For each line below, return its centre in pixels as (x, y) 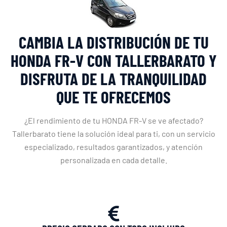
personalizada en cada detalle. (113, 160)
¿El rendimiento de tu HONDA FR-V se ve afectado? (113, 121)
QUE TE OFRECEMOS (113, 97)
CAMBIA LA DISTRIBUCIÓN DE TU (113, 42)
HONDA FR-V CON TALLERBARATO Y (113, 61)
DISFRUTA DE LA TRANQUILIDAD (113, 79)
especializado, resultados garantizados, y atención (113, 147)
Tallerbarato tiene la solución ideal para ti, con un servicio (113, 134)
